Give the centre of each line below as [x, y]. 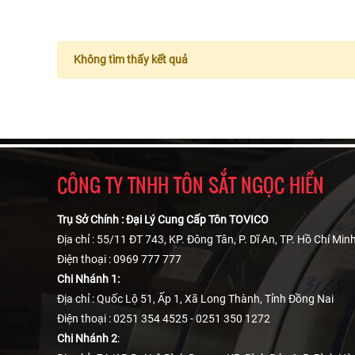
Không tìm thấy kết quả [131, 60]
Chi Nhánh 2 [87, 339]
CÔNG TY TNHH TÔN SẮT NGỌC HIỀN [191, 185]
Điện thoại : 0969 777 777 [119, 260]
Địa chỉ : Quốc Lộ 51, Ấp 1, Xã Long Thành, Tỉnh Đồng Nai [195, 299]
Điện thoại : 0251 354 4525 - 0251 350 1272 [164, 319]
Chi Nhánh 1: [88, 279]
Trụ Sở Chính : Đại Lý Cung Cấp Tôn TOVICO [163, 220]
